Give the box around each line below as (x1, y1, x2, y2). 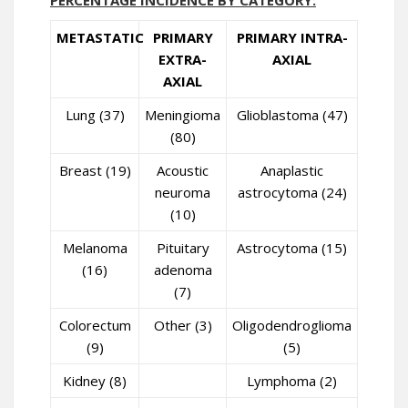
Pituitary (156, 239, 209, 257)
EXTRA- (158, 50, 207, 68)
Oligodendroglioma (232, 316, 352, 334)
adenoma (153, 260, 212, 279)
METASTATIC (56, 28, 144, 46)
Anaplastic (260, 161, 323, 179)
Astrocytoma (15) (237, 239, 347, 257)
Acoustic (157, 161, 209, 179)
